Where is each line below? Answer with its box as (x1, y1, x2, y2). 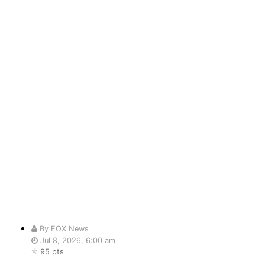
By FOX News (37, 224, 89, 234)
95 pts (40, 247, 64, 257)
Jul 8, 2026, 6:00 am (38, 236, 116, 245)
